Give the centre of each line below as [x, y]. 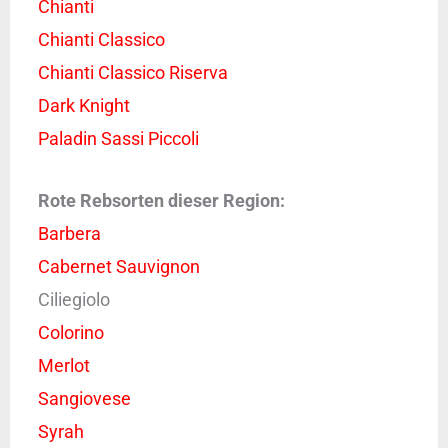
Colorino [70, 332]
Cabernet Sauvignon [118, 266]
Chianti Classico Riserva [132, 72]
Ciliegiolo [73, 299]
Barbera [69, 233]
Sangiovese [84, 398]
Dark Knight [83, 105]
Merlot [63, 365]
